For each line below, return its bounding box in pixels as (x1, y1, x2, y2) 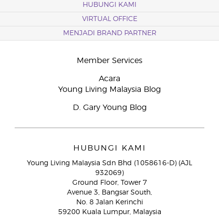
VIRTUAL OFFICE (82, 16, 137, 22)
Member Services (77, 57, 142, 65)
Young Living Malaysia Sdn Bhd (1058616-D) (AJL (27, 160, 192, 167)
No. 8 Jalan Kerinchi (76, 199, 143, 206)
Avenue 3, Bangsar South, (67, 189, 152, 196)
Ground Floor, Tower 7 (72, 179, 147, 186)
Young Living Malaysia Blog (58, 86, 161, 93)
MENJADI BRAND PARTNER (63, 30, 156, 37)
